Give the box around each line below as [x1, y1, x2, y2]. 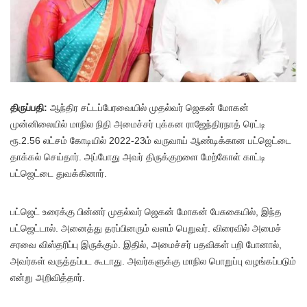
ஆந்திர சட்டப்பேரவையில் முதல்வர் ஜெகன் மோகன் [50, 102, 249, 114]
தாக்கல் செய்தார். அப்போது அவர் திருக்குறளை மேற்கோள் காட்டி [10, 151, 266, 163]
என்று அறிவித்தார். [10, 272, 85, 284]
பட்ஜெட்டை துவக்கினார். [10, 168, 107, 180]
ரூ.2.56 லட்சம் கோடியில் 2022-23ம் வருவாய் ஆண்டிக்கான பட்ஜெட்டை [10, 135, 291, 147]
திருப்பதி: [10, 102, 50, 114]
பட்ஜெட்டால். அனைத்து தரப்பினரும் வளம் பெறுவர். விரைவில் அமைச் [10, 223, 282, 234]
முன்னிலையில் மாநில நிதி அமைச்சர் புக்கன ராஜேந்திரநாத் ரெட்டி [10, 119, 266, 130]
